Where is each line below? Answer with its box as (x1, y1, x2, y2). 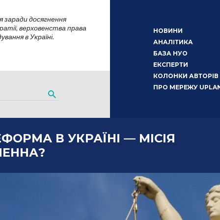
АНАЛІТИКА (153, 38, 193, 46)
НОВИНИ (153, 27, 183, 34)
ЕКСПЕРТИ (153, 61, 188, 68)
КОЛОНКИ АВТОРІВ (153, 72, 219, 80)
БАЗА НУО (153, 50, 188, 57)
